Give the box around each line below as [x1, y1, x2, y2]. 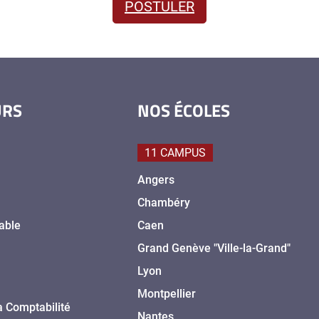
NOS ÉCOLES [137, 98, 231, 124]
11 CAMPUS [145, 146, 206, 160]
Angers [137, 173, 175, 187]
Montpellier [137, 287, 197, 301]
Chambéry [137, 196, 191, 210]
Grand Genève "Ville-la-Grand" [137, 241, 291, 256]
